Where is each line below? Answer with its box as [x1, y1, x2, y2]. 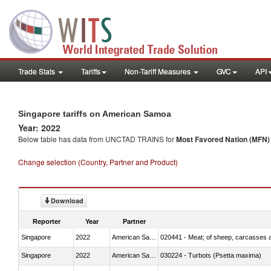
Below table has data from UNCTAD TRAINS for [18, 134, 176, 144]
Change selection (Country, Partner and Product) [18, 157, 178, 167]
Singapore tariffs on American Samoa [18, 109, 171, 119]
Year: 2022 [18, 122, 60, 134]
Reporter [33, 217, 60, 225]
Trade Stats [18, 66, 57, 76]
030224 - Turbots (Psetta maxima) [160, 251, 261, 259]
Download [51, 196, 83, 205]
